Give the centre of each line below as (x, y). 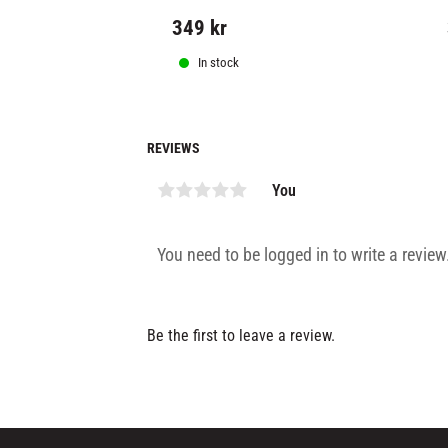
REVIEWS (173, 147)
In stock (219, 62)
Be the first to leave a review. (241, 336)
